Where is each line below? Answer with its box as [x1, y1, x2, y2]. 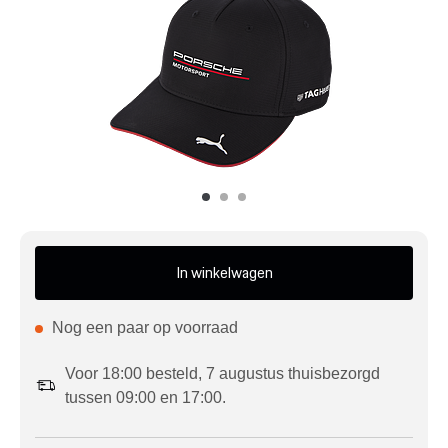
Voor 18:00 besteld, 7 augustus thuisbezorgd [65, 365, 380, 382]
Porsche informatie [24, 173, 176, 193]
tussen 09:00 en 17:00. [65, 389, 226, 406]
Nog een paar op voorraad [48, 319, 238, 336]
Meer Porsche [24, 113, 133, 133]
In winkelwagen [175, 261, 273, 284]
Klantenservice [24, 53, 142, 73]
